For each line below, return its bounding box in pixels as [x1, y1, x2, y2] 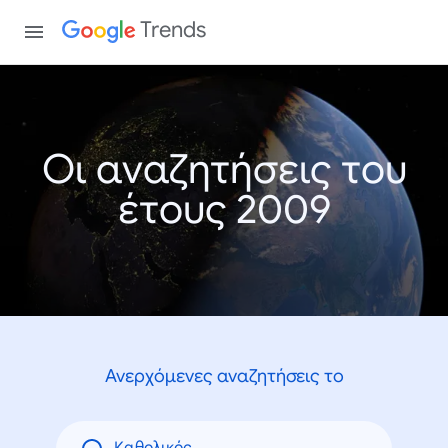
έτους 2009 [117, 183, 331, 235]
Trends [140, 16, 207, 43]
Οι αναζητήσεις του [41, 143, 407, 195]
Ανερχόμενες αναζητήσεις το [104, 364, 344, 387]
